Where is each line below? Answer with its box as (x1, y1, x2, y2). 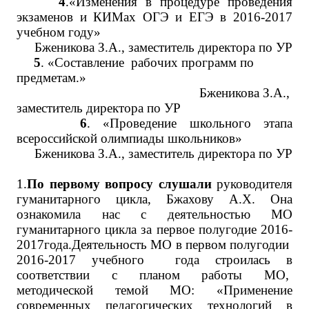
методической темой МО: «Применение (17, 283, 292, 297)
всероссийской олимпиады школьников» (17, 131, 242, 146)
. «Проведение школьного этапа (86, 116, 292, 130)
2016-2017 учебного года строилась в (17, 252, 292, 267)
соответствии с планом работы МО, (17, 268, 292, 282)
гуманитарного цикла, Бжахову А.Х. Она (17, 192, 292, 206)
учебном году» (17, 25, 101, 39)
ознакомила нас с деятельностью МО (17, 207, 292, 221)
